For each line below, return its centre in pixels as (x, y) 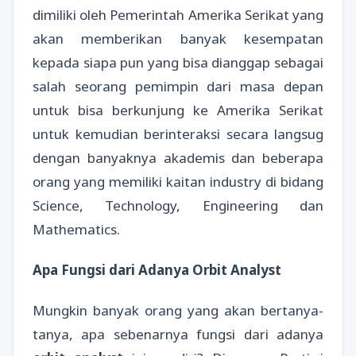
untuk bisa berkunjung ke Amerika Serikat (178, 110)
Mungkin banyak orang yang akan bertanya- (178, 311)
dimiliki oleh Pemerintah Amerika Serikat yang (178, 14)
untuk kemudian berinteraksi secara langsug (178, 133)
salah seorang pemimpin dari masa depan (178, 86)
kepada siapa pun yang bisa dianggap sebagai (178, 62)
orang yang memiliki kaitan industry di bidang (178, 181)
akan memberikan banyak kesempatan (178, 38)
